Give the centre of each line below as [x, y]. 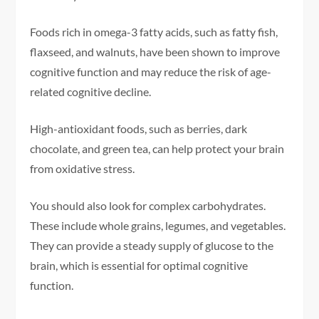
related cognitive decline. [91, 92]
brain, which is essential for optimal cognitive [139, 266]
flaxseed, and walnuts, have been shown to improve [155, 52]
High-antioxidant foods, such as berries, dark [139, 129]
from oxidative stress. [83, 169]
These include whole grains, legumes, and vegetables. [158, 226]
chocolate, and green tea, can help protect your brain [157, 149]
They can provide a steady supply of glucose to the [152, 246]
